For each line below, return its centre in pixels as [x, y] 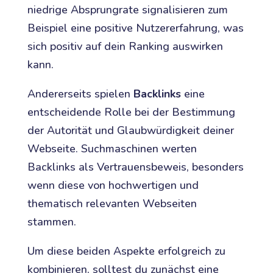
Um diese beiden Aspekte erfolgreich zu [126, 251]
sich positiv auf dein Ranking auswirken [125, 47]
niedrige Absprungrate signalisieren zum [127, 10]
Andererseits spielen [80, 94]
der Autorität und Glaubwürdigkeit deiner [130, 131]
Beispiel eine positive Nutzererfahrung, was [135, 28]
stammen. [51, 222]
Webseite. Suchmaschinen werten [112, 149]
